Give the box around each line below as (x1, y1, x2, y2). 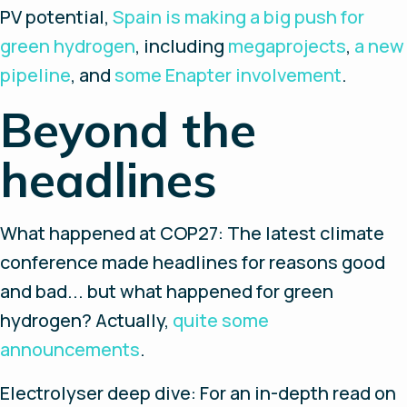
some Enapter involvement (114, 63, 342, 87)
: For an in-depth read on (191, 381, 396, 405)
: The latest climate (218, 221, 384, 245)
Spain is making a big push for (113, 5, 364, 29)
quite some (173, 308, 269, 333)
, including (135, 34, 228, 58)
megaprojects (228, 34, 346, 58)
